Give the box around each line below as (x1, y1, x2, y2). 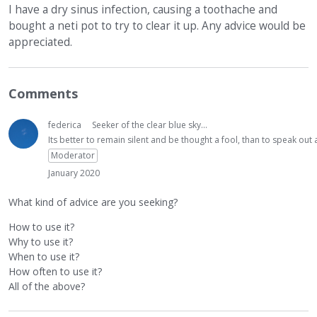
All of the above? (8, 279, 85, 293)
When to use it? (8, 249, 79, 263)
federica (48, 119, 81, 132)
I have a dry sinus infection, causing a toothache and (8, 2, 277, 18)
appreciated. (8, 35, 72, 50)
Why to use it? (8, 234, 73, 248)
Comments (8, 85, 78, 103)
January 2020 (48, 167, 100, 180)
